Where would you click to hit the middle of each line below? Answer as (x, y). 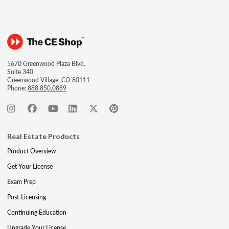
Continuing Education (37, 212)
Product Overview (31, 151)
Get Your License (30, 166)
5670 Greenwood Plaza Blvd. (46, 64)
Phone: (17, 88)
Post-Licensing (27, 197)
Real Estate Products (43, 136)
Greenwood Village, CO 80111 (49, 80)
